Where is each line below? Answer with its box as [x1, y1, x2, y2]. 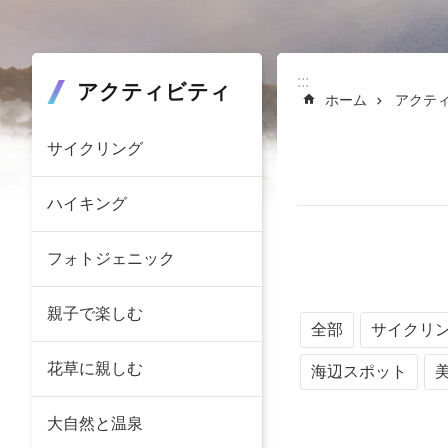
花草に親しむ [47, 360, 143, 377]
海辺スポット [311, 363, 407, 380]
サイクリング [47, 140, 143, 157]
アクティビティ [77, 80, 231, 103]
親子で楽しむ [47, 305, 143, 322]
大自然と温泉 [47, 415, 143, 432]
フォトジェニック [47, 250, 175, 267]
